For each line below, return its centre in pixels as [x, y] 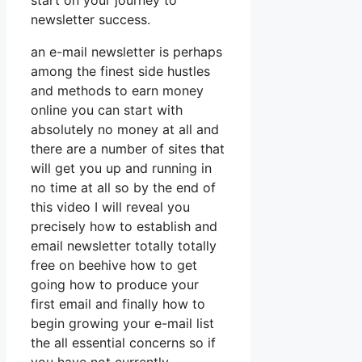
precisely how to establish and [124, 227]
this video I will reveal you [110, 207]
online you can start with [107, 110]
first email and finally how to [118, 304]
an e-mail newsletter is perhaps [126, 52]
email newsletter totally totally [124, 246]
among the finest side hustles [120, 72]
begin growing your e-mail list [122, 324]
